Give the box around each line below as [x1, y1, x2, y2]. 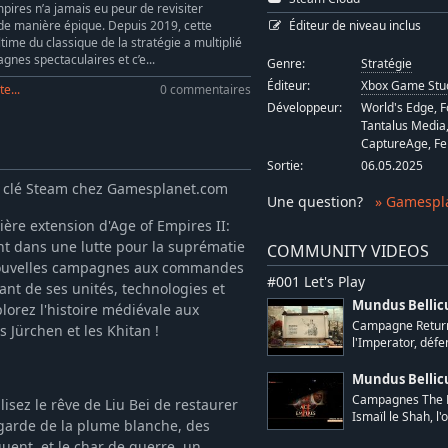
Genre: [266, 55, 305, 73]
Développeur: [266, 99, 342, 117]
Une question [266, 192, 357, 212]
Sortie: [266, 157, 303, 175]
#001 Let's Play [266, 272, 365, 292]
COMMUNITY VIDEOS [266, 240, 429, 263]
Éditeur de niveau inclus [289, 17, 422, 35]
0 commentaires [159, 81, 251, 97]
